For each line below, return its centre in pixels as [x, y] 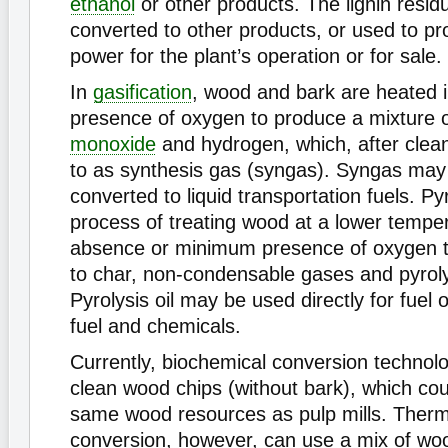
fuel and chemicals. [155, 326]
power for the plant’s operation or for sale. [256, 56]
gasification [142, 92]
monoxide [113, 144]
